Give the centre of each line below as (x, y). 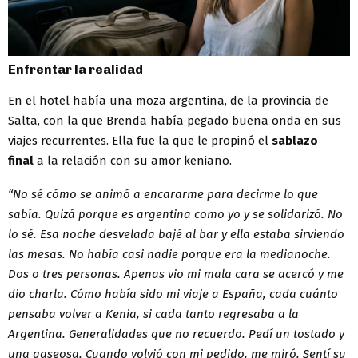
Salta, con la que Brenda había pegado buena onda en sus (175, 120)
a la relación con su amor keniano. (133, 160)
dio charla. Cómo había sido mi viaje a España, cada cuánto (173, 294)
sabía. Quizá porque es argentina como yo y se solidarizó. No (175, 214)
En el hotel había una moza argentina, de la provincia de (168, 100)
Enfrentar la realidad (76, 69)
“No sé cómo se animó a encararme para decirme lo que (163, 194)
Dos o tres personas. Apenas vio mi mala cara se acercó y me (176, 274)
